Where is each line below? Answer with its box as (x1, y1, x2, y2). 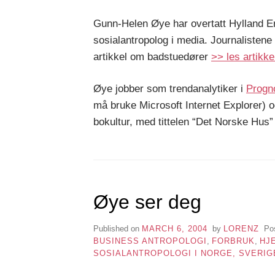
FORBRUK (212, 236, 255, 246)
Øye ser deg (93, 191, 201, 214)
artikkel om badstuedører (93, 50, 211, 63)
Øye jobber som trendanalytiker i (93, 83, 246, 95)
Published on (93, 223, 142, 233)
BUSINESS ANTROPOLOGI (93, 236, 207, 246)
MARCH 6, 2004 (142, 223, 207, 233)
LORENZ (223, 223, 259, 233)
